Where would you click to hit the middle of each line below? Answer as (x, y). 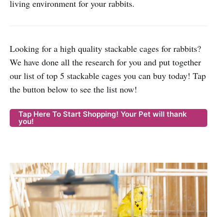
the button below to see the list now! (73, 89)
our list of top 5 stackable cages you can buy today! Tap (108, 76)
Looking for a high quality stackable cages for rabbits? (105, 49)
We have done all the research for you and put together (105, 62)
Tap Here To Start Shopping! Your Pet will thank (103, 114)
